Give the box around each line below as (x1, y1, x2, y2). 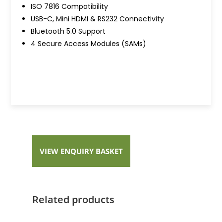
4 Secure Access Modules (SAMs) (31, 38, 147, 49)
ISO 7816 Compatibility (31, 1, 109, 11)
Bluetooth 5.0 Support (31, 26, 106, 36)
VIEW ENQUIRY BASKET (40, 146, 123, 156)
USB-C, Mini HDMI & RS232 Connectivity (31, 13, 165, 24)
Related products (32, 192, 115, 206)
